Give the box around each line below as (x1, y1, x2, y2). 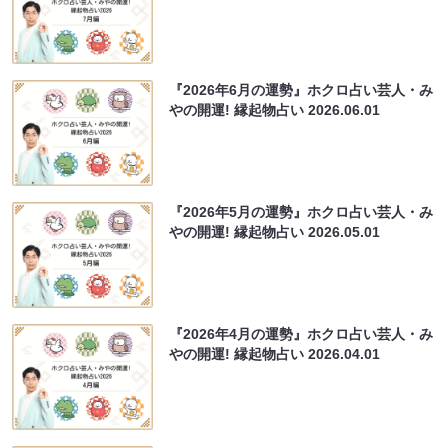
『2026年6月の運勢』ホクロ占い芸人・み (169, 82, 434, 99)
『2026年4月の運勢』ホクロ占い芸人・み (169, 326, 434, 343)
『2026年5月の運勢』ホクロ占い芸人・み (169, 204, 434, 221)
